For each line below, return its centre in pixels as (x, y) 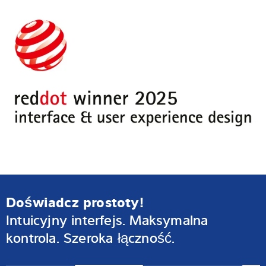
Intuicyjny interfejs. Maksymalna (107, 219)
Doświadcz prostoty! (75, 201)
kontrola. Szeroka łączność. (91, 237)
